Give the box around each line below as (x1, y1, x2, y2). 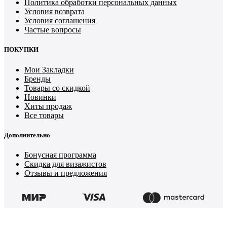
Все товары (24, 110, 64, 120)
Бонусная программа (24, 150, 96, 159)
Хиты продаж (24, 101, 72, 110)
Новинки (24, 92, 56, 101)
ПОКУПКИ (4, 46, 39, 54)
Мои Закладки (24, 65, 74, 74)
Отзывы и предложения (24, 168, 107, 177)
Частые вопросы (24, 25, 81, 34)
